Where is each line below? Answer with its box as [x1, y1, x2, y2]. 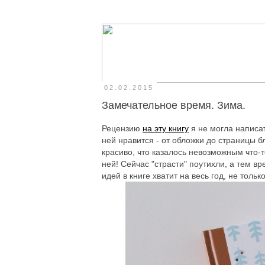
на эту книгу [143, 123, 189, 133]
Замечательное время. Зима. [102, 99, 245, 112]
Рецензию [102, 123, 143, 133]
